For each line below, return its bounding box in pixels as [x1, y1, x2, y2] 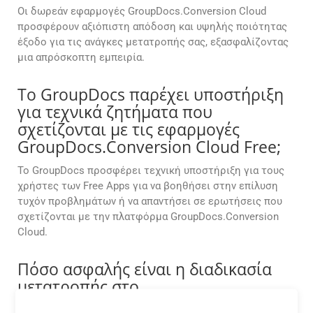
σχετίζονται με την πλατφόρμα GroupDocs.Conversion [17, 210, 279, 224]
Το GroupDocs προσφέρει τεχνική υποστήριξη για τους [17, 164, 284, 177]
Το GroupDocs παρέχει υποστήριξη [17, 83, 284, 106]
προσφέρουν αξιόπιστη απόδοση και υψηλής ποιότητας [17, 20, 287, 34]
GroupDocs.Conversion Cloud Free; [17, 136, 281, 159]
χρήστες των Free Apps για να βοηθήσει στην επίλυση [17, 180, 278, 193]
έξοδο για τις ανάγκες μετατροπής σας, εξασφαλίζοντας [17, 36, 289, 49]
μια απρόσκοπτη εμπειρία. [17, 51, 145, 64]
